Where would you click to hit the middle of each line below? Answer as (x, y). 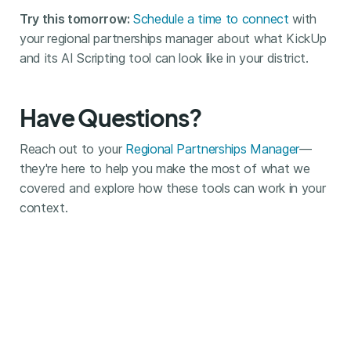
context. (43, 207)
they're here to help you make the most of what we (165, 168)
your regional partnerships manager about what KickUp (173, 38)
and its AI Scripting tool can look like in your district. (164, 58)
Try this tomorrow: (74, 18)
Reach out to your (72, 148)
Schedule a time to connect (211, 18)
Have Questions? (110, 117)
